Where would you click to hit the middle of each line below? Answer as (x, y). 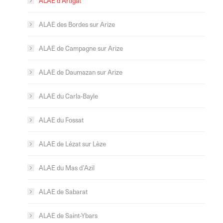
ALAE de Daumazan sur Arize (81, 72)
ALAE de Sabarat (63, 191)
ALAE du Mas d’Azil (67, 167)
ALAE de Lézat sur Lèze (72, 143)
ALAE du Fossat (61, 119)
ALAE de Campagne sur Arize (81, 48)
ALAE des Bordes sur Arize (77, 24)
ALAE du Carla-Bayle (68, 96)
